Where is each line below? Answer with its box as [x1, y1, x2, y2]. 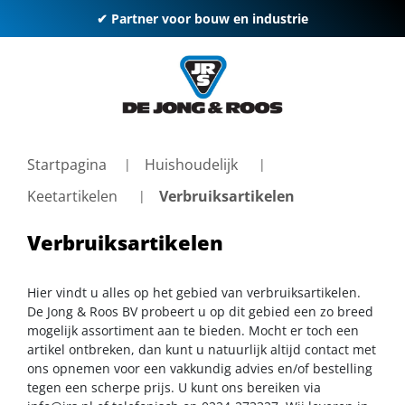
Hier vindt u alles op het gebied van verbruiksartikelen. [27, 283, 361, 301]
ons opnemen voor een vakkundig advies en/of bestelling [27, 359, 372, 377]
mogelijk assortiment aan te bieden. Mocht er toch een [27, 321, 359, 339]
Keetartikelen [27, 185, 118, 206]
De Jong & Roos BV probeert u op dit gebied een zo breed [27, 302, 373, 320]
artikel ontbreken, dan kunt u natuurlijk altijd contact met [27, 340, 376, 358]
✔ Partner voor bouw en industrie [97, 10, 308, 27]
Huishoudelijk [145, 155, 238, 174]
